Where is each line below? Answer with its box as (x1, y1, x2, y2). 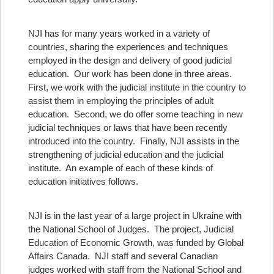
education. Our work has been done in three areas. (28, 68, 234, 79)
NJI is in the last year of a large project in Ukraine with (28, 210, 242, 221)
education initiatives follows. (28, 176, 138, 187)
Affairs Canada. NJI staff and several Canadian (28, 251, 218, 261)
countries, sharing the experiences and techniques (28, 42, 228, 52)
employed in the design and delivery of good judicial (28, 55, 232, 65)
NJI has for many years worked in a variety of (28, 28, 210, 39)
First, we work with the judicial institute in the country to (28, 82, 246, 92)
